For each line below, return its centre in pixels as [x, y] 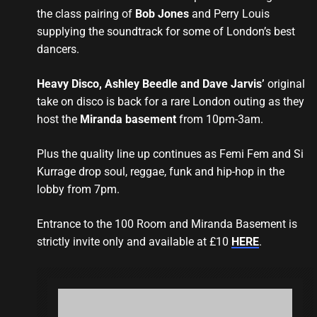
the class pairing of [86, 14]
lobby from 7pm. [78, 190]
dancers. [58, 50]
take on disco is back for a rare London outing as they [170, 102]
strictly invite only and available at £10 [134, 242]
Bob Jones [162, 14]
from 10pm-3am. [219, 120]
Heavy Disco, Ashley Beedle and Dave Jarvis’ [150, 84]
